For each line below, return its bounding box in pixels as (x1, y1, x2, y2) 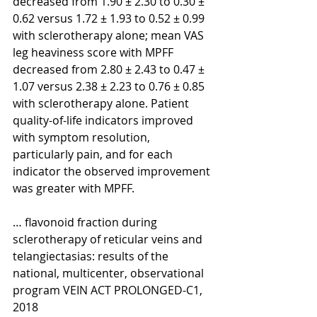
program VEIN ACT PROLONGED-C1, (13, 282, 205, 299)
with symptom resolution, (13, 129, 153, 146)
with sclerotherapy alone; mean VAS (13, 28, 207, 44)
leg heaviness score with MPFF (13, 45, 176, 61)
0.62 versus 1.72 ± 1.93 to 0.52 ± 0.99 (13, 11, 207, 27)
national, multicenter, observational (13, 265, 207, 282)
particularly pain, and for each (13, 146, 175, 163)
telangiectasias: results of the (13, 248, 171, 265)
